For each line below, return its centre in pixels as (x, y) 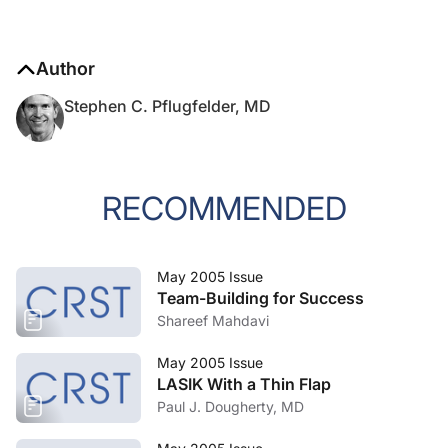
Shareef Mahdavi (213, 320)
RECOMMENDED (224, 208)
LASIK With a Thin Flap (244, 384)
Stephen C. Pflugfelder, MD (167, 106)
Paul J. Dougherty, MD (230, 406)
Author (65, 68)
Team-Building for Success (260, 298)
